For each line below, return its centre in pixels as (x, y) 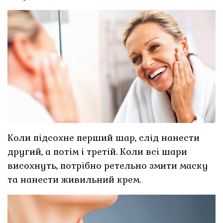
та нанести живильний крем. (74, 180)
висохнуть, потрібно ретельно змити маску (108, 166)
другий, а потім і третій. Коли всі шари (98, 152)
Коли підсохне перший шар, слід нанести (104, 138)
